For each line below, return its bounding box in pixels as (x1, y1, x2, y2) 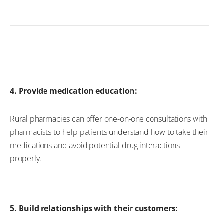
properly (10, 153, 40, 164)
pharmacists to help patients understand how (10, 126, 167, 137)
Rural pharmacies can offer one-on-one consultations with (10, 113, 208, 124)
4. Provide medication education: (10, 85, 137, 96)
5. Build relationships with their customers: (10, 202, 178, 214)
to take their (167, 126, 209, 137)
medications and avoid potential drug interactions (10, 139, 180, 151)
